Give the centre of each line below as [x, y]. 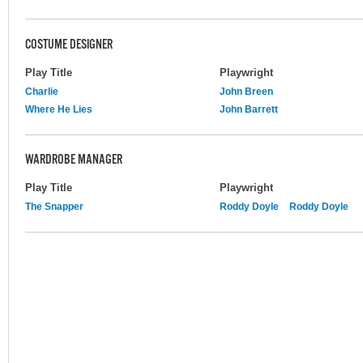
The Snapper [54, 206]
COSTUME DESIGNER [69, 46]
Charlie [42, 91]
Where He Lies [59, 109]
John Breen [246, 91]
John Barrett [249, 109]
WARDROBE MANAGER [74, 161]
